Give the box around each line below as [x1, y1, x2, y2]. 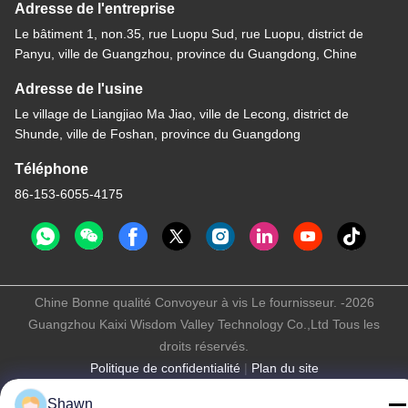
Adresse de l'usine [15, 81, 143, 97]
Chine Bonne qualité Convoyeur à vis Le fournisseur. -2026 [34, 295, 374, 311]
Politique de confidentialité [89, 361, 240, 376]
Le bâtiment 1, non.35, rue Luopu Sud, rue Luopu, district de [15, 26, 363, 42]
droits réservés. [159, 339, 249, 354]
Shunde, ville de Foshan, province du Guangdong [15, 127, 301, 142]
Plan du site [250, 361, 319, 376]
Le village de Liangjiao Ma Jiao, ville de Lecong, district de [15, 107, 349, 122]
